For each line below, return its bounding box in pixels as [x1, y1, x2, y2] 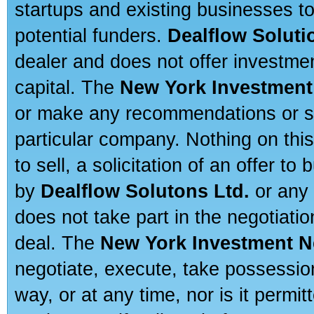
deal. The [15, 232, 100, 254]
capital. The [15, 76, 120, 98]
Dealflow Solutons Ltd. [41, 180, 250, 202]
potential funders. [15, 25, 168, 46]
